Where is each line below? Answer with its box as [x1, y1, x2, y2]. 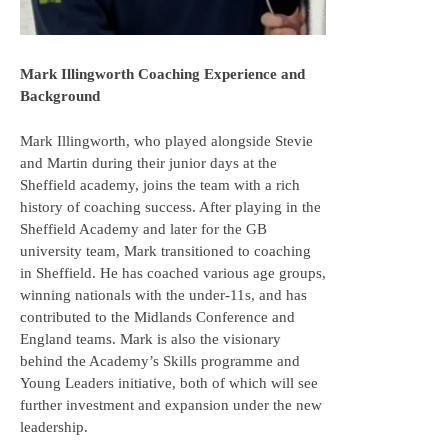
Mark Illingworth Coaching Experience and [20, 66, 305, 83]
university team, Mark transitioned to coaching [20, 242, 311, 259]
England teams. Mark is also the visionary [20, 330, 281, 347]
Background [20, 88, 100, 105]
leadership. [20, 418, 88, 435]
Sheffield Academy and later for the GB [20, 220, 267, 237]
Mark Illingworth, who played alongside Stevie [20, 132, 313, 149]
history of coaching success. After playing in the [20, 198, 321, 215]
